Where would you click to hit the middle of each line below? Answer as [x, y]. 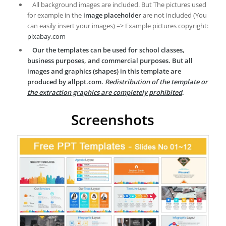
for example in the [55, 15]
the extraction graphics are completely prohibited [104, 93]
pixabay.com [46, 37]
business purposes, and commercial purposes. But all [110, 61]
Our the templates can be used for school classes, [108, 50]
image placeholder [112, 15]
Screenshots [113, 120]
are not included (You [174, 15]
